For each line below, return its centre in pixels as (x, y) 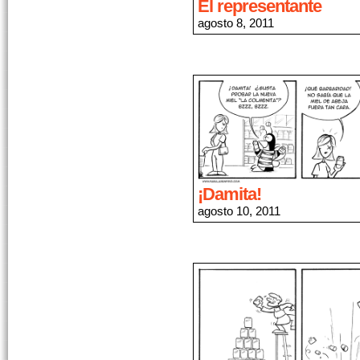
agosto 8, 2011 (236, 23)
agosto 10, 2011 (239, 211)
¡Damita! (229, 194)
